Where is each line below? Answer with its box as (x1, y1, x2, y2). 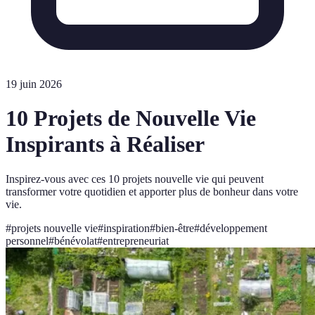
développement (200, 221, 267, 234)
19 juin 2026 (6, 78, 62, 90)
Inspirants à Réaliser (6, 131, 205, 157)
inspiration (103, 221, 150, 234)
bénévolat (54, 234, 97, 247)
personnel (6, 234, 49, 247)
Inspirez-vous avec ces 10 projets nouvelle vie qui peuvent (6, 172, 264, 185)
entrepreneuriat (103, 234, 169, 247)
